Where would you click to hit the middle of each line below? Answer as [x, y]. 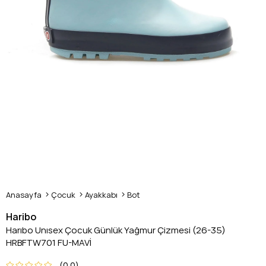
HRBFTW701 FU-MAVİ [49, 243]
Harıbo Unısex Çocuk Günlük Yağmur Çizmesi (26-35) [116, 230]
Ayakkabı [101, 195]
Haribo [21, 217]
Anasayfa [24, 195]
